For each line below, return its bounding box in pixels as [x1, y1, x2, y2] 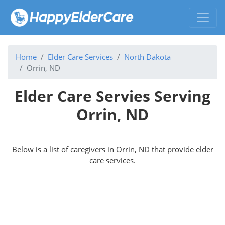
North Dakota [124, 51, 171, 62]
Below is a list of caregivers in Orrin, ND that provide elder [12, 144, 213, 154]
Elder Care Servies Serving [15, 85, 210, 106]
